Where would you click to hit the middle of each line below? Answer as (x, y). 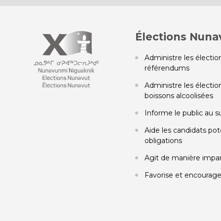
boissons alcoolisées (180, 96)
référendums (167, 68)
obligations (163, 141)
